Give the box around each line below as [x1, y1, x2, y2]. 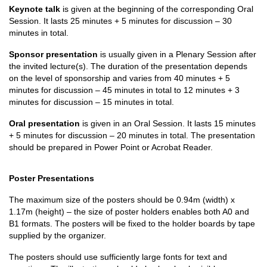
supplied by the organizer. [9, 231, 106, 241]
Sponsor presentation [9, 49, 98, 60]
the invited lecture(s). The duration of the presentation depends [9, 61, 247, 72]
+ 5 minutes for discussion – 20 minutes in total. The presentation [9, 131, 255, 141]
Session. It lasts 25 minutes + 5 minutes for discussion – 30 [9, 16, 232, 26]
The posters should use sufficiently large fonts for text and [9, 252, 227, 262]
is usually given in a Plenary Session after [98, 49, 256, 60]
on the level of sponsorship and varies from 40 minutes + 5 [9, 73, 230, 83]
